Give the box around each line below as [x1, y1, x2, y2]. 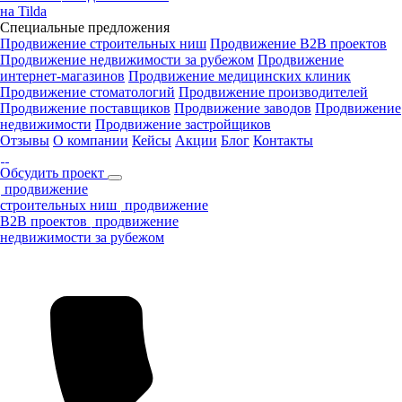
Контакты [253, 133, 313, 148]
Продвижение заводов [174, 100, 311, 116]
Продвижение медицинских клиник [128, 68, 351, 83]
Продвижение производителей [179, 84, 368, 100]
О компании [53, 133, 128, 148]
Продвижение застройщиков [95, 117, 271, 132]
